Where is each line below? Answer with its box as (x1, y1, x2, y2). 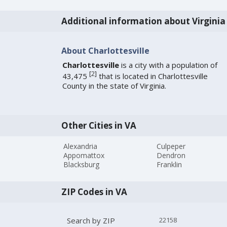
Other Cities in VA (61, 119, 136, 131)
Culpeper (157, 141, 186, 152)
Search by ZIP (66, 215, 115, 226)
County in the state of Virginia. (62, 81, 166, 91)
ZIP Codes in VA (61, 186, 127, 198)
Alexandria (63, 141, 98, 152)
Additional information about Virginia (61, 15, 225, 27)
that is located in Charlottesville (96, 71, 208, 82)
